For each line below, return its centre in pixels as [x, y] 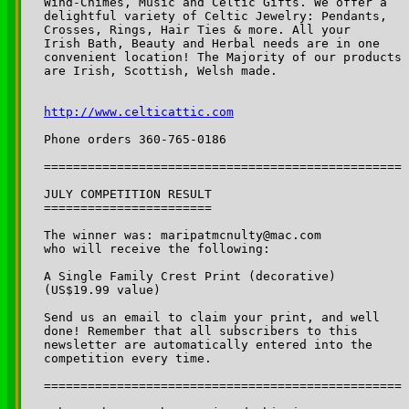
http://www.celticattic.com [139, 111]
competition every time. [131, 358]
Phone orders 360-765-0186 [135, 139]
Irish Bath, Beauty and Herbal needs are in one [215, 43]
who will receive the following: [161, 248]
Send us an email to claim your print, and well [215, 317]
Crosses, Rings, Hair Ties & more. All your [201, 29]
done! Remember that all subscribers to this [204, 330]
